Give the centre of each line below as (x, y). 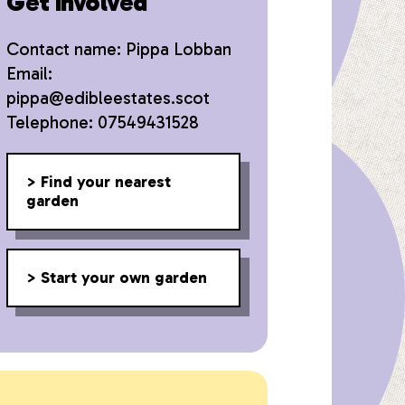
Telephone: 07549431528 (103, 122)
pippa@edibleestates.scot (108, 98)
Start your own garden (124, 278)
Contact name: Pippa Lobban (119, 49)
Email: (30, 74)
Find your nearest (106, 182)
